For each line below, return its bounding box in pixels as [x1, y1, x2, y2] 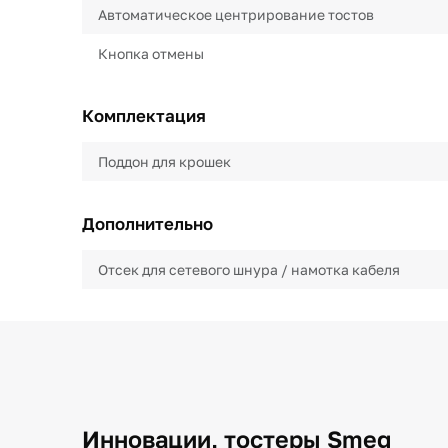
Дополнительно [82, 213, 213, 234]
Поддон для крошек [98, 153, 231, 170]
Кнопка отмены [98, 45, 204, 62]
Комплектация [82, 105, 206, 126]
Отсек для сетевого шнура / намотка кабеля [98, 261, 400, 278]
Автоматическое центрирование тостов [98, 6, 374, 23]
